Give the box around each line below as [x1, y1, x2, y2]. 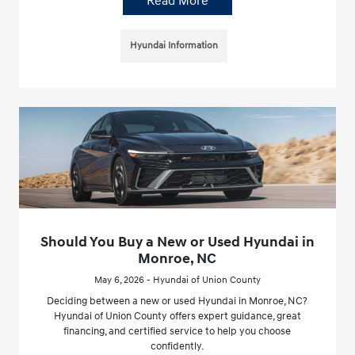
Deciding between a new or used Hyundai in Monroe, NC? [47, 295, 308, 308]
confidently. [151, 340, 204, 353]
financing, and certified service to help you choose [63, 325, 292, 338]
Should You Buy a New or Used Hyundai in [40, 233, 315, 252]
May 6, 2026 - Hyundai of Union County [94, 274, 261, 287]
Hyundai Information [130, 40, 219, 52]
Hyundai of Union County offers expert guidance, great [53, 310, 301, 323]
